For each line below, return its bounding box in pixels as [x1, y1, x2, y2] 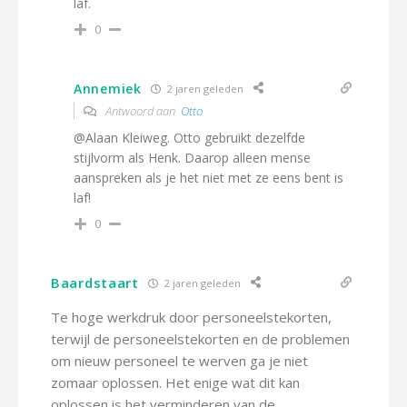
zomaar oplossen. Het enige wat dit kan [51, 373, 300, 392]
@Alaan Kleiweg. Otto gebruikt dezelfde [74, 129, 305, 146]
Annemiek [74, 79, 142, 97]
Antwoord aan [103, 103, 181, 119]
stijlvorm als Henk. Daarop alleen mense [74, 149, 311, 166]
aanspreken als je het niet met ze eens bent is [74, 169, 343, 186]
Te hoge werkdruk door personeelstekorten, [51, 308, 332, 326]
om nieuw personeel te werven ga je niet [51, 352, 308, 370]
